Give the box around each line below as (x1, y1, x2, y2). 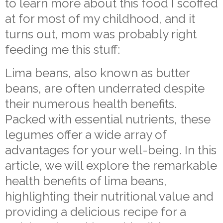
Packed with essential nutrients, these (5, 111, 211, 126)
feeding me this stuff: (5, 42, 120, 57)
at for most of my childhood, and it (5, 11, 195, 26)
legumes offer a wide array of (5, 127, 166, 142)
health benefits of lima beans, (5, 173, 167, 188)
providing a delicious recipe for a (5, 204, 186, 219)
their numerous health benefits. (5, 96, 177, 111)
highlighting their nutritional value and (5, 189, 214, 204)
